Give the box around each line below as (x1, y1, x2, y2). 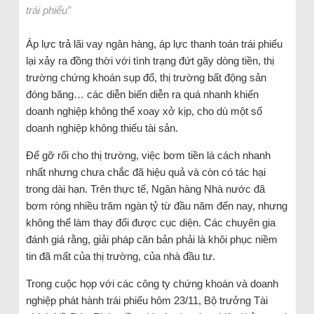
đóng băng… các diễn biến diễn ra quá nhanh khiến (25, 88, 259, 101)
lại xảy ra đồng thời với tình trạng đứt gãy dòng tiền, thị (25, 55, 274, 67)
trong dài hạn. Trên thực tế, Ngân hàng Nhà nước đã (25, 183, 265, 196)
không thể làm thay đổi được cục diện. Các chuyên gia (25, 217, 275, 229)
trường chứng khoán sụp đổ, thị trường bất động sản (25, 71, 266, 84)
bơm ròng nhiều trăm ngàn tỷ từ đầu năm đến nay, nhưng (25, 200, 287, 212)
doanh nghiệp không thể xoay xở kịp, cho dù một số (25, 105, 262, 118)
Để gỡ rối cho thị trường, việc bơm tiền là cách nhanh (25, 149, 271, 162)
